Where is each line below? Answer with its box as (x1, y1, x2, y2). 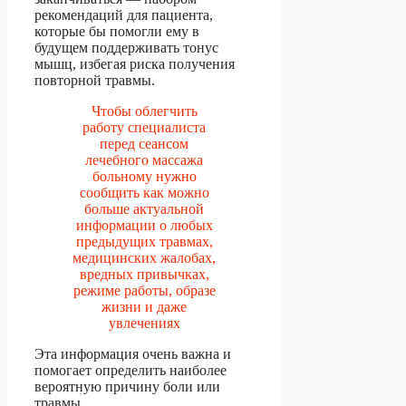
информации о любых (75, 217, 213, 233)
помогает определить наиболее (34, 362, 227, 378)
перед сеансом (100, 135, 189, 151)
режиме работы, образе (72, 282, 216, 298)
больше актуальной (84, 200, 205, 217)
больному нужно (92, 168, 197, 184)
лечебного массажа (85, 151, 204, 168)
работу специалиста (82, 119, 207, 135)
